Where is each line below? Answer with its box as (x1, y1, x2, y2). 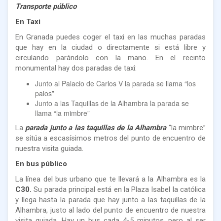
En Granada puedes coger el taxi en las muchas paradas (15, 32, 206, 41)
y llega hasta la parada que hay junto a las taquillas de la (15, 195, 206, 204)
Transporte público (15, 1, 76, 11)
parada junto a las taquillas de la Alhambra (25, 123, 167, 132)
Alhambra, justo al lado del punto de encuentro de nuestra (15, 205, 206, 215)
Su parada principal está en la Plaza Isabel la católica (32, 184, 206, 194)
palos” (35, 88, 54, 98)
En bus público (15, 159, 67, 168)
